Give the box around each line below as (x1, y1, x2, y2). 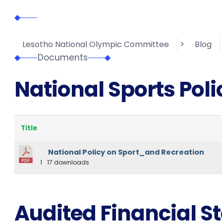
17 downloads (45, 158, 89, 167)
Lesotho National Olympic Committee (22, 39, 169, 51)
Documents (37, 52, 88, 64)
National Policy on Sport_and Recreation (48, 147, 204, 158)
